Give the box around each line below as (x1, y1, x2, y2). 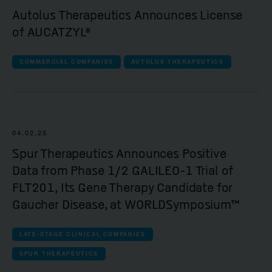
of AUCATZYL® (12, 25, 92, 40)
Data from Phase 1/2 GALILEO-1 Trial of (12, 163, 234, 178)
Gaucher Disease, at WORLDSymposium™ (12, 197, 240, 212)
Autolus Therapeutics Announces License (12, 8, 243, 23)
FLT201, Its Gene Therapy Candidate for (12, 180, 233, 195)
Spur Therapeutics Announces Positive (12, 146, 226, 161)
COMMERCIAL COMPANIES (19, 58, 114, 66)
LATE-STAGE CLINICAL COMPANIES (19, 231, 146, 238)
